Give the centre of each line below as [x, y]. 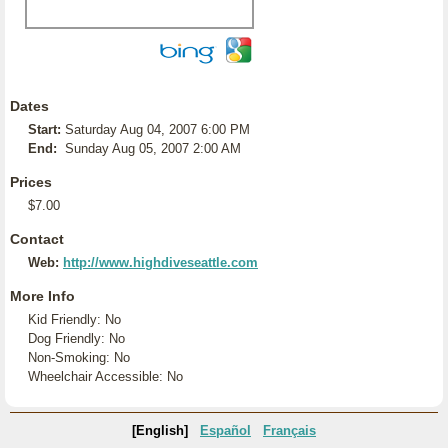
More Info [42, 296]
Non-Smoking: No [79, 357]
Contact [37, 239]
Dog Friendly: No [76, 338]
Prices [31, 182]
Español [225, 430]
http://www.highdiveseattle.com [160, 262]
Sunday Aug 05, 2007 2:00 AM [153, 148]
